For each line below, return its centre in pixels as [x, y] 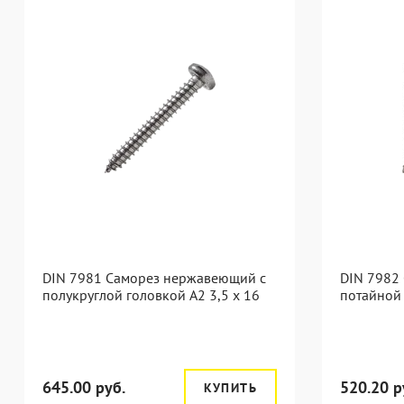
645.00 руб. [84, 387]
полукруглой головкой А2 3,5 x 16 [151, 295]
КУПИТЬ [230, 388]
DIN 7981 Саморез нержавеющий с [154, 278]
